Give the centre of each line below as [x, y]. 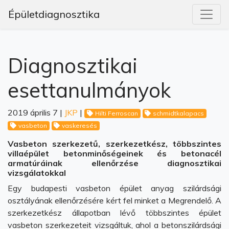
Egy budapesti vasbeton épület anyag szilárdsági [114, 188]
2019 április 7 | [36, 112]
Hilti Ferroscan [116, 113]
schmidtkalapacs [179, 113]
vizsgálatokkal [37, 173]
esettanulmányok [89, 90]
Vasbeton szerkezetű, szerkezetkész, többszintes [114, 144]
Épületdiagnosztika [54, 14]
